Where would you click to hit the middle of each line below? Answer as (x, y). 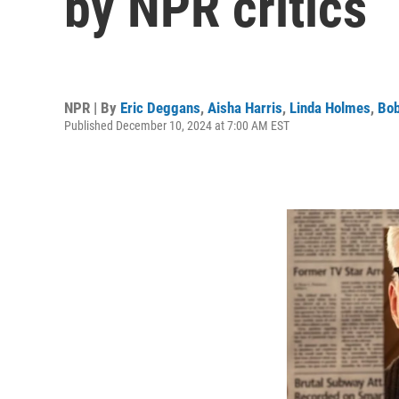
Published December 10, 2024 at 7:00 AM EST (177, 125)
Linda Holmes (330, 107)
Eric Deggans (160, 107)
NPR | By (92, 107)
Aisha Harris (245, 107)
